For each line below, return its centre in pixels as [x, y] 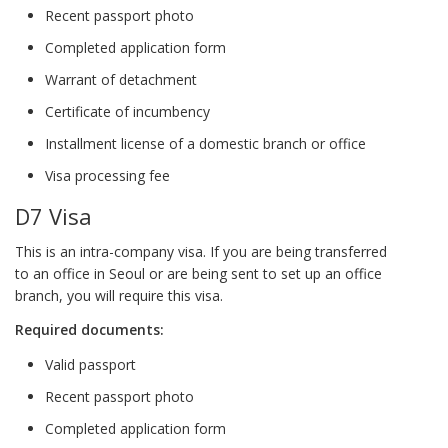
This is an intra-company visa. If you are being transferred [201, 251]
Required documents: [89, 330]
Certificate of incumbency [127, 111]
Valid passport [90, 364]
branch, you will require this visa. [119, 295]
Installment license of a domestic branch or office [205, 143]
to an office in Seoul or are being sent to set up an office [198, 273]
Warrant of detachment [121, 79]
